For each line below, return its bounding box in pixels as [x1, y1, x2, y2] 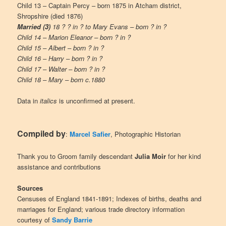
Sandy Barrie [52, 215, 93, 225]
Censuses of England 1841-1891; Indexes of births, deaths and [17, 194, 202, 204]
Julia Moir [135, 151, 166, 161]
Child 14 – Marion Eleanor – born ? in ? [17, 32, 131, 42]
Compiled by [17, 128, 66, 140]
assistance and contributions [17, 162, 101, 172]
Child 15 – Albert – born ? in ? [17, 42, 104, 52]
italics [40, 95, 58, 105]
